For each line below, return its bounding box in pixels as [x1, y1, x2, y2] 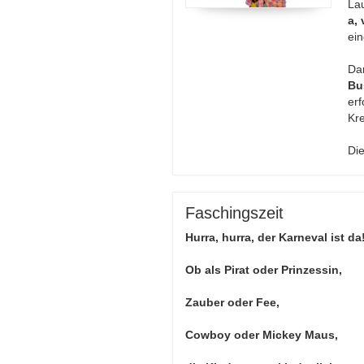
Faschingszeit [185, 204, 284, 222]
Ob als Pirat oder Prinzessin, [185, 263, 342, 276]
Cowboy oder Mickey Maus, [185, 328, 338, 341]
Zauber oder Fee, [185, 296, 279, 309]
